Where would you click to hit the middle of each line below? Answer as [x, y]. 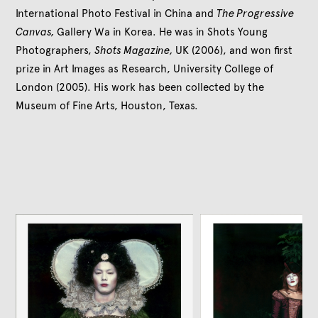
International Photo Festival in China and [116, 13]
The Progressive [256, 13]
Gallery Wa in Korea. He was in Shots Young [163, 32]
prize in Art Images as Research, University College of [145, 68]
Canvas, [37, 32]
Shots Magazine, [135, 50]
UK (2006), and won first [234, 50]
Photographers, [55, 50]
